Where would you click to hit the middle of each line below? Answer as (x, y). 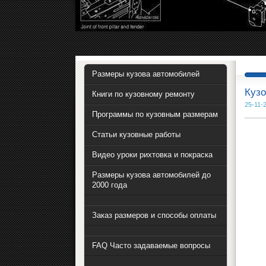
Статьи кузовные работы (136, 135)
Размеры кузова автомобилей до (151, 175)
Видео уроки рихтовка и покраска (152, 155)
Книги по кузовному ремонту (143, 94)
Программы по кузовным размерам (155, 115)
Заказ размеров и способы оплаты (154, 216)
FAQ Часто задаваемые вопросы (151, 246)
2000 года (110, 185)
